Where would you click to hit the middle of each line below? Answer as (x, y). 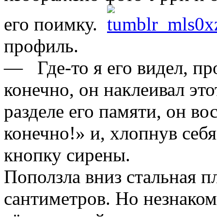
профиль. (41, 46)
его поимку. (53, 24)
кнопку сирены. (67, 155)
